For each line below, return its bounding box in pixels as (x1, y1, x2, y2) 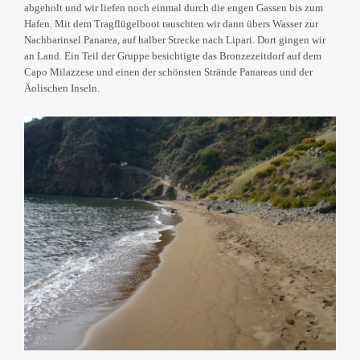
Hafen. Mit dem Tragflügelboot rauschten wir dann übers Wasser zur (24, 18, 318, 31)
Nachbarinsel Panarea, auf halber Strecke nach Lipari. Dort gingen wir (24, 34, 325, 47)
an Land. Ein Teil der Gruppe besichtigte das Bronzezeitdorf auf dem (24, 50, 321, 63)
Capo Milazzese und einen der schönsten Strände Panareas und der (24, 66, 313, 79)
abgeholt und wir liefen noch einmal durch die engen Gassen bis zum (24, 2, 323, 14)
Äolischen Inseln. (24, 82, 100, 95)
